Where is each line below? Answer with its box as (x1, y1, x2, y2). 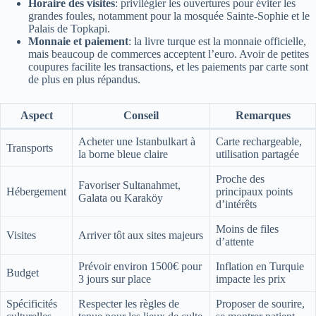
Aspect (20, 109, 53, 121)
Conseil (123, 109, 159, 121)
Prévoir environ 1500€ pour (78, 260, 202, 272)
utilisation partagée (216, 147, 299, 160)
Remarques (235, 109, 291, 121)
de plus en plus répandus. (28, 73, 140, 85)
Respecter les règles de (78, 297, 179, 310)
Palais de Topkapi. (28, 22, 110, 35)
